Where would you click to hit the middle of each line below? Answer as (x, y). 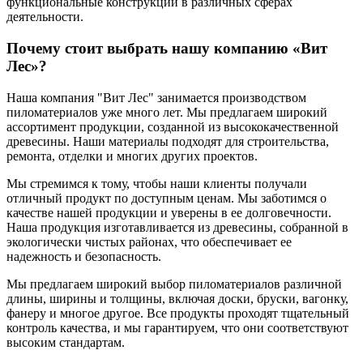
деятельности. (45, 17)
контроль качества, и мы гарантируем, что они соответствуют (177, 327)
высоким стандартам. (66, 342)
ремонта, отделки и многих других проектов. (132, 156)
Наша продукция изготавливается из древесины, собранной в (177, 227)
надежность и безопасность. (84, 256)
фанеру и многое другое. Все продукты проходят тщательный (178, 313)
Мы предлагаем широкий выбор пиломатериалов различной (174, 284)
